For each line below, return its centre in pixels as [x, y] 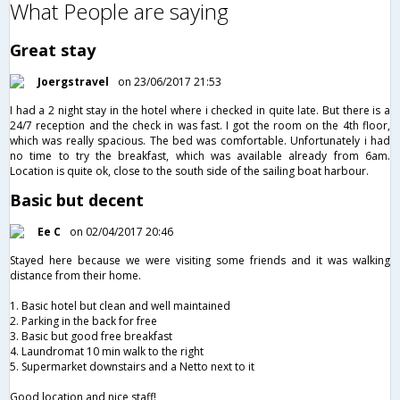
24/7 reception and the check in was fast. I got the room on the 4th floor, [200, 125]
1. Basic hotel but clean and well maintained [120, 305]
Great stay [53, 50]
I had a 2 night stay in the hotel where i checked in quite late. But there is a [200, 110]
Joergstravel [73, 81]
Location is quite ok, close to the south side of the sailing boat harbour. [189, 171]
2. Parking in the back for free [83, 321]
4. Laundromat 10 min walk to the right [107, 351]
